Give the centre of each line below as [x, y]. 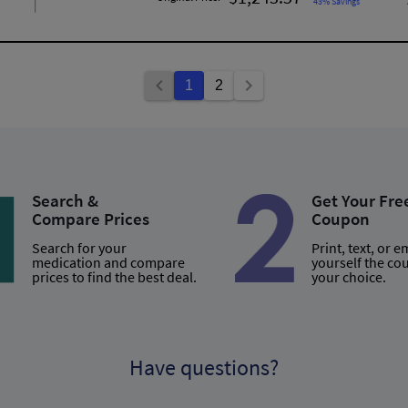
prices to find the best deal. [114, 276]
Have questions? [204, 367]
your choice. [348, 276]
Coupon [340, 218]
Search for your [79, 247]
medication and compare [108, 262]
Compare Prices [90, 218]
